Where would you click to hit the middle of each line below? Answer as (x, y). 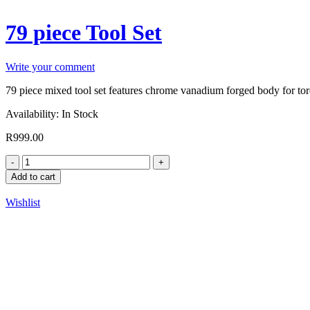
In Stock (80, 113)
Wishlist (23, 202)
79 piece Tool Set (84, 33)
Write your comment (50, 66)
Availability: (32, 113)
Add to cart (33, 176)
